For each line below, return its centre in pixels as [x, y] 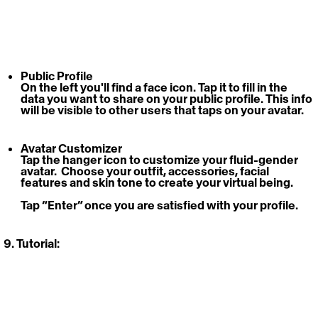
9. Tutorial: [32, 244]
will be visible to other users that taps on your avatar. [163, 110]
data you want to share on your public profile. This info [168, 99]
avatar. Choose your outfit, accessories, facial [146, 171]
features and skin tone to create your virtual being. [158, 183]
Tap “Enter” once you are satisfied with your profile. [159, 205]
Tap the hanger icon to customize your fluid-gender [160, 160]
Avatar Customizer [71, 149]
